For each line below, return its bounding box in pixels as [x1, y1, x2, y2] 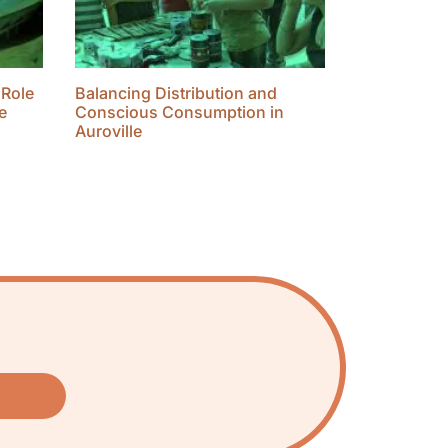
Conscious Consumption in [74, 101, 284, 122]
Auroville [74, 120, 142, 141]
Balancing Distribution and [74, 82, 277, 103]
